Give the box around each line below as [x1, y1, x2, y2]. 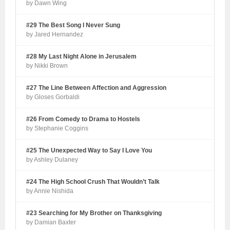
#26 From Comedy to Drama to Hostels [26, 115, 141, 123]
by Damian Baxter [26, 218, 76, 226]
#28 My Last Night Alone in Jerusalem [26, 52, 137, 60]
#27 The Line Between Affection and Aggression [26, 84, 167, 91]
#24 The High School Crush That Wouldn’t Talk [26, 178, 160, 185]
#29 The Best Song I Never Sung [26, 21, 121, 29]
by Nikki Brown [26, 62, 68, 69]
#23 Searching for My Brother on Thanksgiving [26, 209, 162, 217]
